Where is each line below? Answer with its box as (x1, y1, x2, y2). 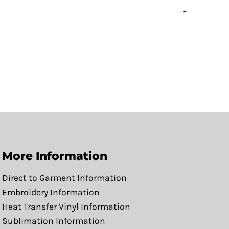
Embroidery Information (2, 187, 100, 197)
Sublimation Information (2, 215, 105, 226)
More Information (2, 149, 107, 163)
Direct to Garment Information (2, 172, 127, 183)
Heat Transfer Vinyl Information (2, 201, 130, 212)
